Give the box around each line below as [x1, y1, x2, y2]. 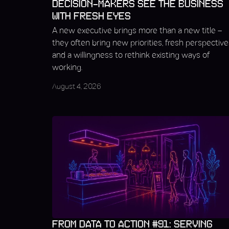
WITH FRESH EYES [52, 11, 131, 22]
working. [52, 64, 82, 72]
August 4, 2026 [52, 84, 101, 90]
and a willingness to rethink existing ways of [52, 52, 210, 59]
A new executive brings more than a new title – [52, 27, 222, 35]
